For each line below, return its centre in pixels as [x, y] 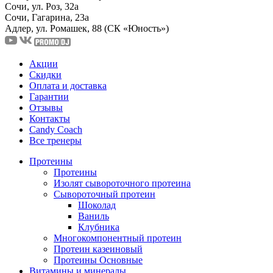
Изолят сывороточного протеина [122, 183]
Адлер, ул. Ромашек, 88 [55, 28]
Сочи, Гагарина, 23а [47, 17]
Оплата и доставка [68, 85]
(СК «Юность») [136, 28]
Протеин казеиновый [98, 249]
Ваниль [94, 216]
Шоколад [97, 205]
